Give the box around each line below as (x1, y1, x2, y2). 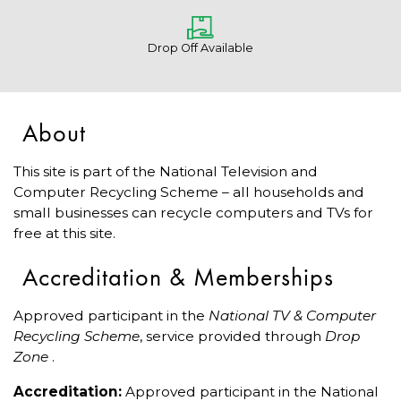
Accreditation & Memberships (22, 261, 334, 294)
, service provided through (140, 328, 325, 346)
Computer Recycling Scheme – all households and (13, 183, 364, 201)
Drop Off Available (148, 41, 253, 55)
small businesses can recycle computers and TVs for (13, 204, 373, 222)
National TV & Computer (209, 307, 376, 325)
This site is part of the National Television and (13, 163, 318, 181)
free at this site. (13, 225, 115, 243)
